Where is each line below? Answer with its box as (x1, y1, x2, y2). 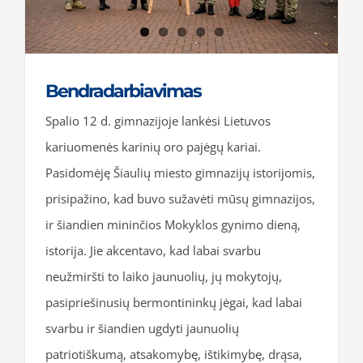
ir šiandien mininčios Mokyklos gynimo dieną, (45, 216, 301, 233)
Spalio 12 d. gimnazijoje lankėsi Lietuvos (45, 112, 271, 129)
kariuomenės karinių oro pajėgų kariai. (45, 138, 261, 155)
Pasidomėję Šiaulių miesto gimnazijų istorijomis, (45, 164, 315, 181)
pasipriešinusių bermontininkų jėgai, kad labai (45, 293, 302, 310)
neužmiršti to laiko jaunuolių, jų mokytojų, (45, 267, 282, 284)
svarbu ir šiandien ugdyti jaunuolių (45, 319, 239, 336)
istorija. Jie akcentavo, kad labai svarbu (45, 241, 261, 258)
